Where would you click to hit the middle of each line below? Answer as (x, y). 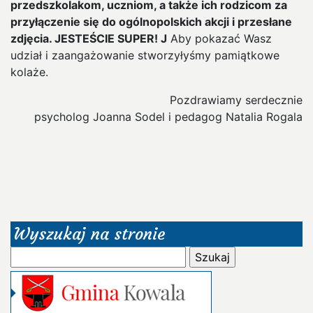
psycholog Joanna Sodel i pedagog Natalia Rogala (168, 116)
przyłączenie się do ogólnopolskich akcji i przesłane (151, 21)
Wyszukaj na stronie (89, 234)
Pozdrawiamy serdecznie (236, 100)
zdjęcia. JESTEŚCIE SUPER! (86, 38)
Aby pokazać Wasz (219, 38)
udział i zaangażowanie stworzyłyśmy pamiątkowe (145, 55)
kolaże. (29, 72)
